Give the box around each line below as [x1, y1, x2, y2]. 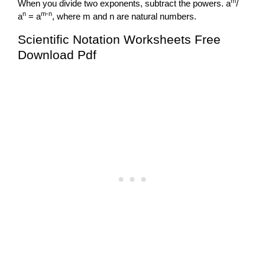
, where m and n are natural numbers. [52, 11, 196, 21]
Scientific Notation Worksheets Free [18, 32, 221, 46]
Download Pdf [18, 47, 96, 62]
